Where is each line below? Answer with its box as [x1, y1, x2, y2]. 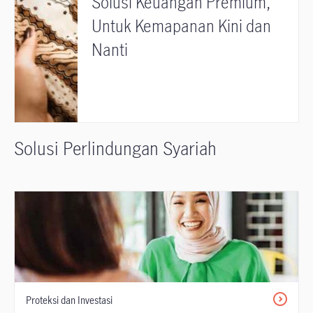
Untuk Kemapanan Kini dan [92, 15, 271, 37]
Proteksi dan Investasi [26, 293, 112, 307]
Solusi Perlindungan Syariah [14, 136, 217, 160]
